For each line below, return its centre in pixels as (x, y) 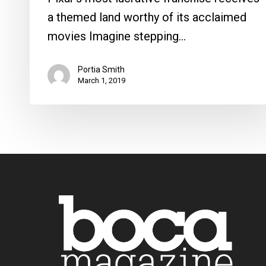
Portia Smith (101, 69)
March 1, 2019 (102, 80)
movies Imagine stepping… (117, 36)
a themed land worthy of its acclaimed (147, 17)
